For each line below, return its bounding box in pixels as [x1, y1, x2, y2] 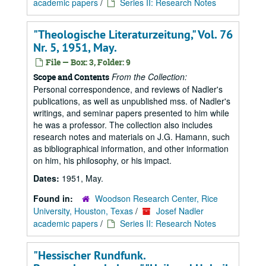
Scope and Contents [33, 71, 109, 83]
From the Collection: [112, 71, 187, 83]
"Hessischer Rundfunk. [33, 248, 145, 263]
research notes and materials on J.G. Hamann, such [33, 131, 230, 142]
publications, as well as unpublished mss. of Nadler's [33, 95, 230, 107]
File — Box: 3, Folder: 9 [44, 56, 131, 68]
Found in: [33, 192, 75, 204]
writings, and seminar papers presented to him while [33, 107, 229, 119]
